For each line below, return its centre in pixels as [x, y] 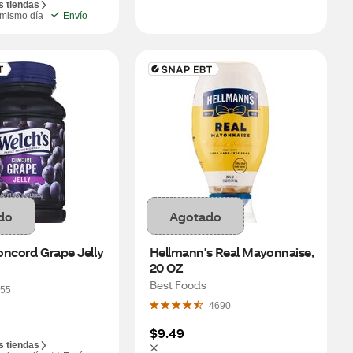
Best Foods [178, 285]
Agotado [195, 216]
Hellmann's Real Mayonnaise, [232, 252]
